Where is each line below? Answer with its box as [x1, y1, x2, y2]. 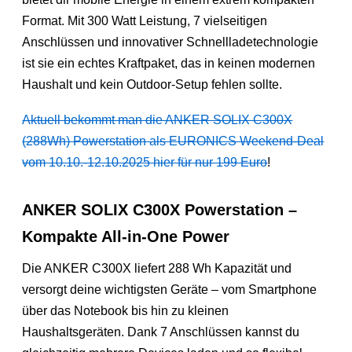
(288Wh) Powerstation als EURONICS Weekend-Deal [22, 134, 324, 148]
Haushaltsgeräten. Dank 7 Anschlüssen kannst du [22, 324, 300, 339]
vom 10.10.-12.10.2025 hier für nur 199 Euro [22, 155, 268, 169]
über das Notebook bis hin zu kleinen [22, 303, 229, 317]
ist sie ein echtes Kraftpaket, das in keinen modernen [22, 56, 316, 70]
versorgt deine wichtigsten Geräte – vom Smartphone [22, 282, 317, 296]
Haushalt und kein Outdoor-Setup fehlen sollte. [22, 77, 283, 91]
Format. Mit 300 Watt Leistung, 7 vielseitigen [22, 13, 268, 27]
